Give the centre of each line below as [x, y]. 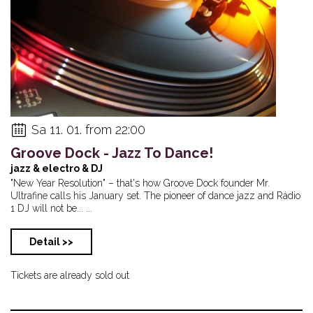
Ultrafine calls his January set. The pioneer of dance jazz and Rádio [155, 195]
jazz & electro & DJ [57, 168]
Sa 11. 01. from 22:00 [88, 129]
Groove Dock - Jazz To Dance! [112, 153]
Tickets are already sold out [70, 275]
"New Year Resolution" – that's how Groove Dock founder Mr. [140, 183]
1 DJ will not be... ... [51, 208]
